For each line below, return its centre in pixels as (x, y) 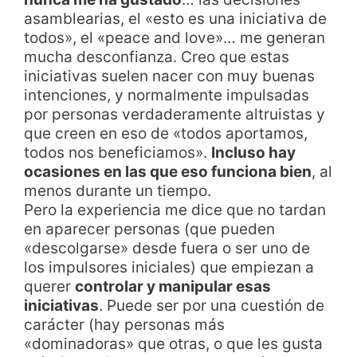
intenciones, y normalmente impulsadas (167, 95)
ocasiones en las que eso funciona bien (168, 171)
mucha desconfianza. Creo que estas (157, 57)
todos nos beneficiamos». (118, 152)
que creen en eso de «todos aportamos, (166, 133)
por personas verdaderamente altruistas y (175, 114)
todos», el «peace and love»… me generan (175, 37)
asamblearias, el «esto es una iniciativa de (175, 18)
